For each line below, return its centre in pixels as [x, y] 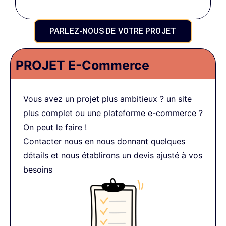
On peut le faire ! [55, 127]
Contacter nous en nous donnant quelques [104, 142]
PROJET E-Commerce [82, 65]
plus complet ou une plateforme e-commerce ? [113, 113]
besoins [38, 170]
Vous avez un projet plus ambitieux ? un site [107, 99]
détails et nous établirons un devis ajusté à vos [113, 156]
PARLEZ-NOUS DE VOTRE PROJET [113, 31]
